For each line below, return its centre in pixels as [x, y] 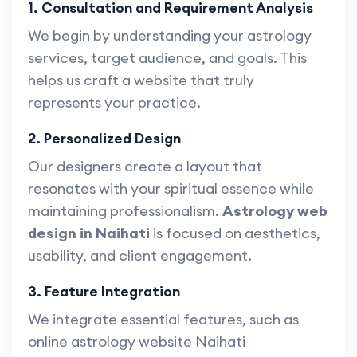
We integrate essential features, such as [163, 320]
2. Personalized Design [104, 139]
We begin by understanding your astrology [170, 36]
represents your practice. [114, 103]
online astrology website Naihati [137, 342]
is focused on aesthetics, [235, 233]
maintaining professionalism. [125, 211]
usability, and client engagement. [140, 256]
